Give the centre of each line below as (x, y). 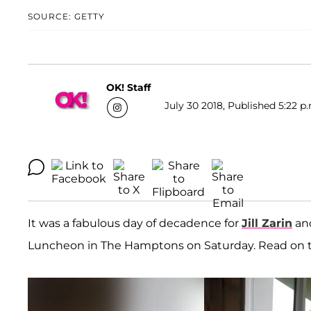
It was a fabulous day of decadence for (135, 224)
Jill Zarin (267, 224)
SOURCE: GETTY (66, 17)
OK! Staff (128, 87)
